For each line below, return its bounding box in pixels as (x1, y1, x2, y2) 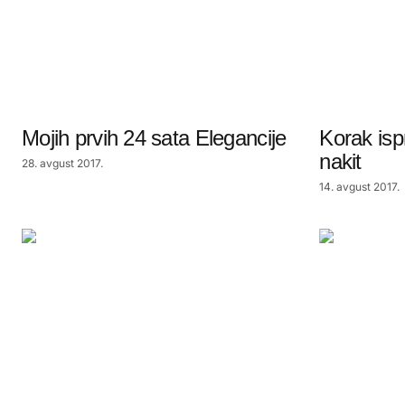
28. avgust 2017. (22, 156, 103, 170)
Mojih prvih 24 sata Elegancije (22, 126, 287, 150)
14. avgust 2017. (319, 180, 400, 193)
